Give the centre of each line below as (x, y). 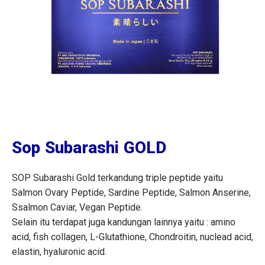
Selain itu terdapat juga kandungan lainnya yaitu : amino (124, 222)
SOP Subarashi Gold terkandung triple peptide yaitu (117, 178)
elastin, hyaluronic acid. (59, 252)
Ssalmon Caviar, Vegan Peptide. (77, 208)
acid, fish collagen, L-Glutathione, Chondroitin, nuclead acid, (132, 237)
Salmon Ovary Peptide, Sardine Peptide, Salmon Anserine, (131, 193)
